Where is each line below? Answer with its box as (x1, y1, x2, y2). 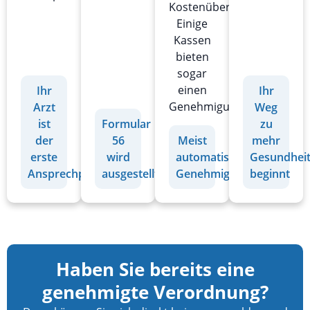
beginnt (250, 165, 290, 181)
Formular (102, 116, 151, 131)
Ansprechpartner (28, 165, 118, 181)
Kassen (173, 33, 211, 48)
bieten (175, 49, 209, 65)
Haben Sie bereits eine (55, 256, 255, 282)
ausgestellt (102, 165, 158, 181)
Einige (176, 16, 208, 32)
